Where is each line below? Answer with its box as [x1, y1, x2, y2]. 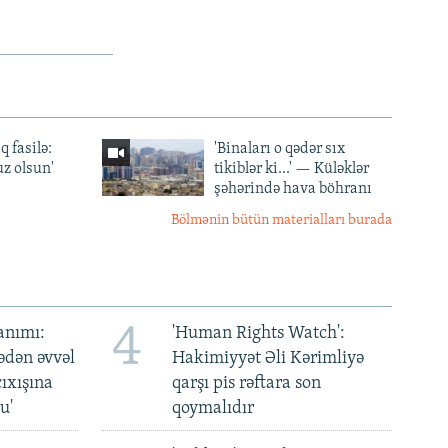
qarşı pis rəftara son [171, 373, 321, 393]
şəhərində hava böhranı [213, 180, 372, 197]
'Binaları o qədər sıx [213, 140, 345, 157]
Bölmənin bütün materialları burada [171, 212, 392, 228]
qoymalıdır [171, 398, 254, 418]
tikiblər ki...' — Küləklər [213, 160, 369, 177]
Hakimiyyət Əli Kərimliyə [171, 348, 364, 368]
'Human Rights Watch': [171, 323, 345, 343]
